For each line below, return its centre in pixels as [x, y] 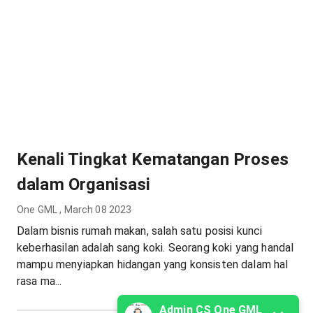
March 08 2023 [98, 210]
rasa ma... [39, 281]
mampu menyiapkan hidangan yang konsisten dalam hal [153, 264]
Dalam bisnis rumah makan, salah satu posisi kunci [140, 231]
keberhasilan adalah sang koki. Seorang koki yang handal [155, 248]
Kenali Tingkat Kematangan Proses [153, 159]
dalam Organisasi [84, 184]
